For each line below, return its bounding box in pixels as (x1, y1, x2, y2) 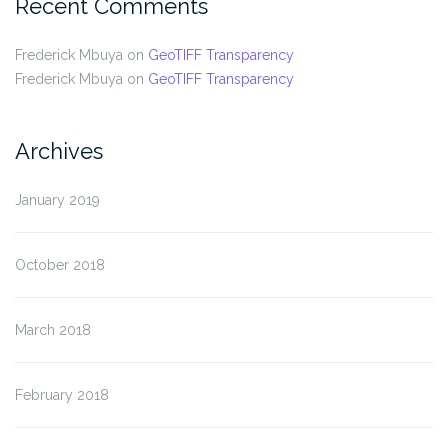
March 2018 (15, 321, 91, 338)
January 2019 (15, 191, 100, 208)
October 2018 (15, 256, 105, 273)
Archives (15, 137, 103, 164)
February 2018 (15, 386, 109, 403)
